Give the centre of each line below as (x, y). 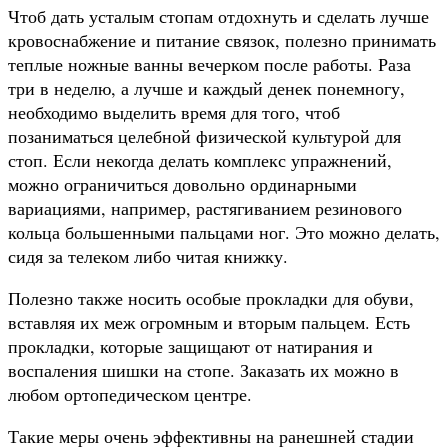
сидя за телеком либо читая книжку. (148, 255)
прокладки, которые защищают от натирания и (190, 345)
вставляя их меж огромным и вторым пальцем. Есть (209, 321)
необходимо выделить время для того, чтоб (174, 111)
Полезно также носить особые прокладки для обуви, (211, 297)
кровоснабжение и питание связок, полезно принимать (222, 39)
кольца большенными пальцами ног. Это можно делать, (224, 231)
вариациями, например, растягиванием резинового (205, 207)
